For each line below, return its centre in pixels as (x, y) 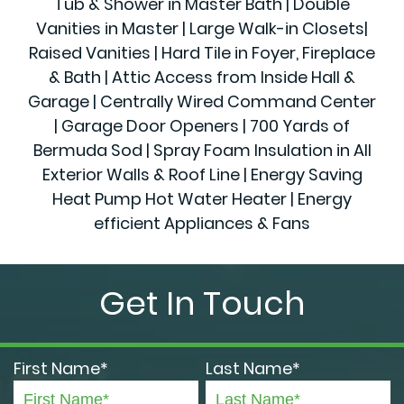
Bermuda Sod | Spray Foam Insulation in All (202, 150)
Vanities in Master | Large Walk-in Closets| (202, 28)
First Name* (61, 368)
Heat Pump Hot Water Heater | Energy (202, 198)
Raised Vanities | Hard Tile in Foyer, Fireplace (202, 52)
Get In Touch (202, 303)
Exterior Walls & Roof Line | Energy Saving (202, 174)
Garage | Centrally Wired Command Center (202, 101)
